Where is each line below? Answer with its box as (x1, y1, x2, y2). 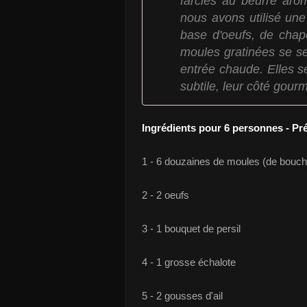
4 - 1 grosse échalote (142, 256, 236, 268)
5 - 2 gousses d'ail (142, 290, 223, 302)
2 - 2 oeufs (142, 189, 189, 201)
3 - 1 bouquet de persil (142, 223, 241, 234)
